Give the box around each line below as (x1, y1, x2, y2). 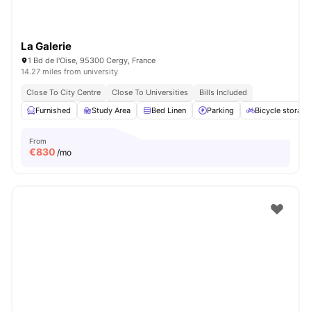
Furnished (35, 106, 71, 115)
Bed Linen (151, 106, 186, 115)
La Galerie (21, 40, 72, 53)
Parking (207, 106, 234, 115)
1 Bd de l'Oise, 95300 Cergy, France (28, 56, 155, 65)
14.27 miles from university (21, 67, 118, 76)
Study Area (92, 106, 131, 115)
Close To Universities (112, 87, 188, 97)
